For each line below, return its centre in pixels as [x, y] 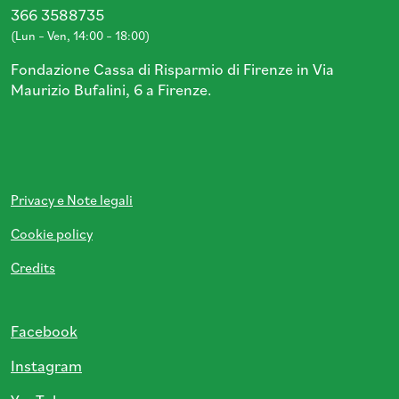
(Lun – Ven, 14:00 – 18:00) [80, 36]
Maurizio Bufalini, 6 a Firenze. [111, 90]
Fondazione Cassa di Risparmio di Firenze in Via [172, 69]
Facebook [44, 331]
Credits [33, 268]
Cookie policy [52, 234]
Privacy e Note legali [72, 200]
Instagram [46, 366]
